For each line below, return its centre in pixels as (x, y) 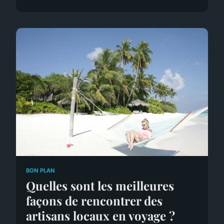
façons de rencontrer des (94, 200)
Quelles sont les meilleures (100, 185)
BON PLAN (40, 171)
